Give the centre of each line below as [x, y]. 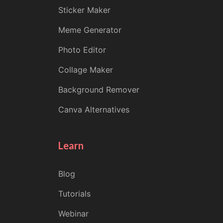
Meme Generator [90, 30]
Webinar [73, 214]
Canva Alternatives [94, 110]
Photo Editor [82, 50]
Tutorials [74, 194]
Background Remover [99, 90]
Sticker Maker [84, 10]
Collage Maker [85, 70]
